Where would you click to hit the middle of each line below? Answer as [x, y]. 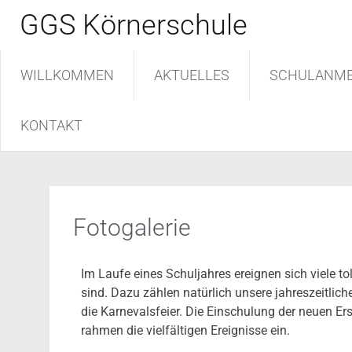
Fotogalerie [132, 227]
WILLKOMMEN [67, 75]
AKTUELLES [192, 75]
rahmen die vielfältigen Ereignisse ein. [185, 330]
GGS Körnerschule [134, 25]
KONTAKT [51, 125]
